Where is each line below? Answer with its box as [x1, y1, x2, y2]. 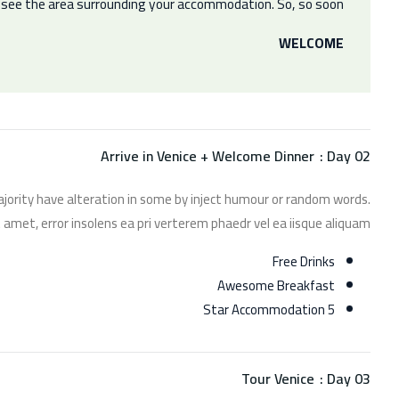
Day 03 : [327, 364, 370, 392]
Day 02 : [327, 142, 370, 169]
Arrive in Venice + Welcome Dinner [101, 142, 314, 169]
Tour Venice [241, 364, 314, 392]
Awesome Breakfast [217, 272, 335, 298]
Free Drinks [273, 248, 335, 274]
